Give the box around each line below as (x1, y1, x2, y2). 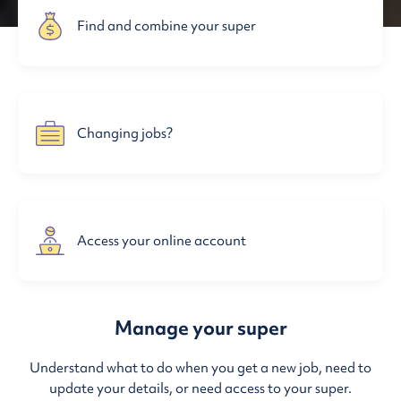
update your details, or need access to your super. (49, 379, 352, 397)
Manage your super (114, 314, 287, 341)
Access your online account (77, 231, 246, 250)
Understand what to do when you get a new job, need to (30, 358, 371, 377)
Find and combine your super (77, 16, 256, 35)
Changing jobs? (77, 124, 173, 142)
